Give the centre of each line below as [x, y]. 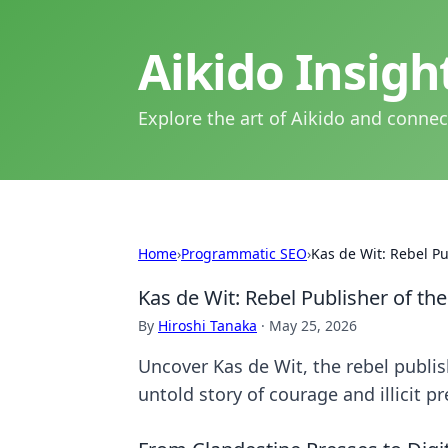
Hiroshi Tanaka [207, 325]
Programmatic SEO [244, 253]
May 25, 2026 [313, 325]
